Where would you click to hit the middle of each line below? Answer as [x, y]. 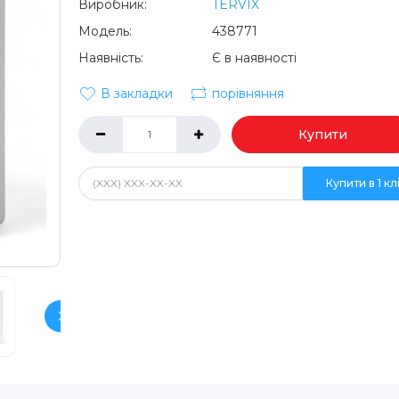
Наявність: [110, 57]
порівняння [248, 93]
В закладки [136, 93]
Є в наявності [254, 57]
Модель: [105, 31]
